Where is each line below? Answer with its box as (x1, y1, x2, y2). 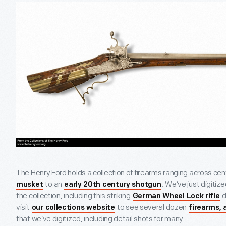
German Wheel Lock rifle (132, 193, 220, 201)
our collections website (31, 204, 115, 212)
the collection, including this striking (16, 191, 132, 201)
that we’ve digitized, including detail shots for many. (16, 214, 185, 224)
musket (16, 181, 43, 189)
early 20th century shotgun (64, 181, 161, 189)
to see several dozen (116, 203, 188, 213)
